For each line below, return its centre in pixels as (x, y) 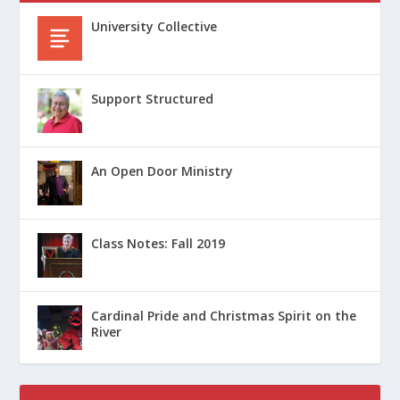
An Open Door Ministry (162, 171)
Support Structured (153, 99)
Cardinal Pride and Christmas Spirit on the (224, 316)
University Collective (154, 27)
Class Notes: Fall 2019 (158, 244)
